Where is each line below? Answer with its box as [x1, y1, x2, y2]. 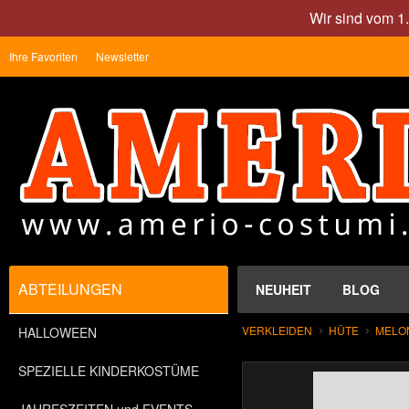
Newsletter [96, 48, 149, 64]
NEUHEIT [256, 280, 311, 299]
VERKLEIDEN [242, 322, 312, 338]
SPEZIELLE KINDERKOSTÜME [18, 362, 199, 380]
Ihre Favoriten [9, 48, 78, 64]
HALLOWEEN [18, 323, 97, 341]
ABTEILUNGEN [18, 278, 122, 299]
